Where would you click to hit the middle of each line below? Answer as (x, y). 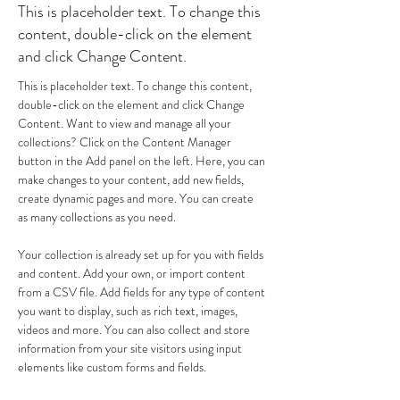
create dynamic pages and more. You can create (137, 198)
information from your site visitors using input (131, 348)
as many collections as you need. (97, 217)
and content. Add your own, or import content (133, 273)
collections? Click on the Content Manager (126, 142)
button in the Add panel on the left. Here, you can (143, 161)
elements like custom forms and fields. (112, 367)
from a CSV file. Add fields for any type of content (143, 292)
